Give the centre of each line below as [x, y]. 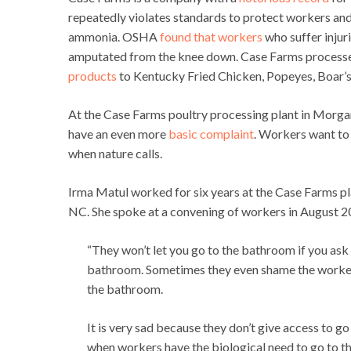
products [92, 76]
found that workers [211, 37]
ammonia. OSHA [114, 37]
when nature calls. [115, 154]
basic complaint [211, 134]
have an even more [118, 134]
